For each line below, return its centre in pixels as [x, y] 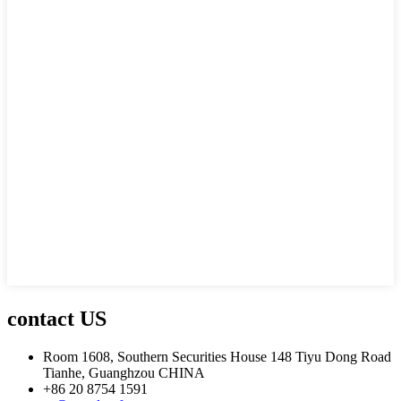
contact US [57, 319]
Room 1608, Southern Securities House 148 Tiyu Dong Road [217, 357]
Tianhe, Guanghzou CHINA [124, 373]
